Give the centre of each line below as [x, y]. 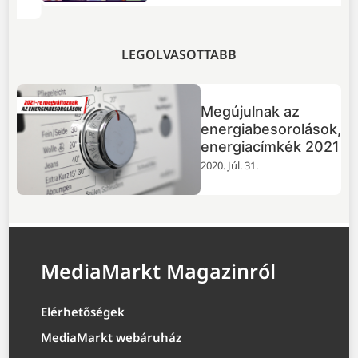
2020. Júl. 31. [229, 166]
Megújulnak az [250, 112]
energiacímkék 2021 [270, 147]
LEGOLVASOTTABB [179, 54]
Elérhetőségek [83, 311]
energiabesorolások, [270, 129]
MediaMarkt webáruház [111, 337]
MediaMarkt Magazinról [159, 270]
